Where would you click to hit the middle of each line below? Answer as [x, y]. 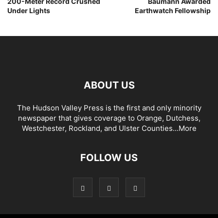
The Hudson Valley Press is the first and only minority [109, 108]
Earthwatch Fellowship [173, 10]
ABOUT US [109, 85]
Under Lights [29, 10]
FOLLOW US [109, 158]
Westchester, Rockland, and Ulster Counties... [100, 128]
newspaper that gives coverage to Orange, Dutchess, [109, 118]
